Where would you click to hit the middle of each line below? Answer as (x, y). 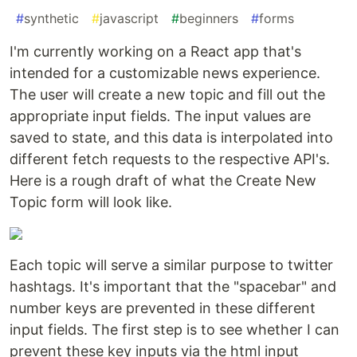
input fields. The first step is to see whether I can (175, 330)
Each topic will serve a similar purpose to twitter (171, 265)
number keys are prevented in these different (163, 308)
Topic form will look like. (91, 202)
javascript (129, 19)
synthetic (51, 19)
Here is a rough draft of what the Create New (163, 181)
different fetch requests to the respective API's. (170, 159)
